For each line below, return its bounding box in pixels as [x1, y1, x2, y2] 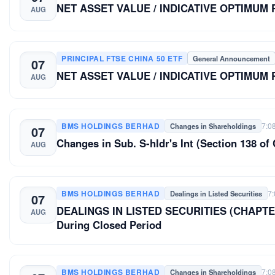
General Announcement [193, 53, 271, 63]
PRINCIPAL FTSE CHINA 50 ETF [61, 52, 183, 64]
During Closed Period [56, 217, 161, 232]
